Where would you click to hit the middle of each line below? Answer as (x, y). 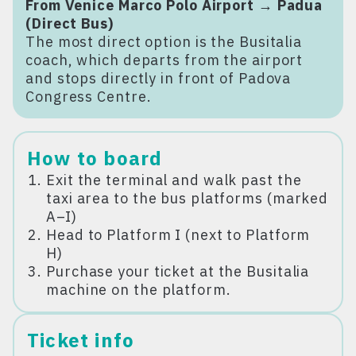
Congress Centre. (89, 96)
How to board (95, 158)
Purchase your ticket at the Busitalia (178, 271)
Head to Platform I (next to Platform (178, 234)
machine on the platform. (139, 289)
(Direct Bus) (70, 23)
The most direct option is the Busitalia (164, 41)
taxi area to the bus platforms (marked (188, 198)
